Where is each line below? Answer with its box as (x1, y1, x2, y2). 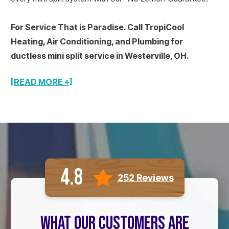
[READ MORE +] (11, 77, 73, 87)
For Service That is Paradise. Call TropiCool (11, 22, 184, 32)
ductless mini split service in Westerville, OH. (11, 51, 189, 61)
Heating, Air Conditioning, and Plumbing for (11, 36, 183, 47)
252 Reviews (117, 172, 174, 183)
